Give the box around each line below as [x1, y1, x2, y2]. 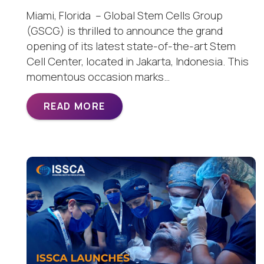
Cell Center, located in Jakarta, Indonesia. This [27, 54, 249, 69]
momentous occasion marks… [27, 70, 170, 84]
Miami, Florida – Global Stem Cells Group [27, 8, 223, 23]
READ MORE [43, 100, 106, 113]
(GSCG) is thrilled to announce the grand [27, 24, 223, 38]
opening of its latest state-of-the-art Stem [27, 39, 236, 54]
